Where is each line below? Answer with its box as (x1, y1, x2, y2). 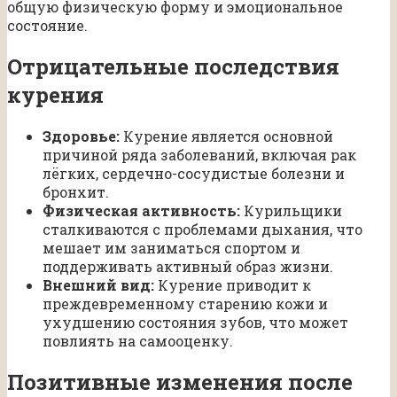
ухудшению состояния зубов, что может (43, 312, 348, 331)
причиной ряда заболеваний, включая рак (43, 144, 356, 164)
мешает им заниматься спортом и (43, 237, 300, 257)
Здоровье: (43, 126, 120, 145)
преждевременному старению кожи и (43, 293, 328, 313)
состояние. (7, 15, 88, 35)
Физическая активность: (43, 200, 240, 220)
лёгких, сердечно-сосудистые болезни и (43, 163, 345, 183)
